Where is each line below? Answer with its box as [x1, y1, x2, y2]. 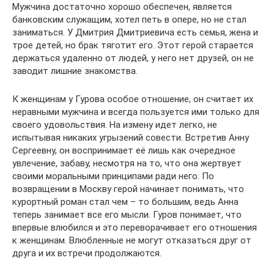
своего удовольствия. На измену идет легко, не [12, 119, 217, 130]
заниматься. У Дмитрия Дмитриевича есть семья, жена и [12, 26, 258, 38]
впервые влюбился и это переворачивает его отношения [12, 221, 257, 233]
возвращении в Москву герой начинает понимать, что [12, 183, 244, 194]
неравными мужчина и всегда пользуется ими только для [12, 106, 259, 117]
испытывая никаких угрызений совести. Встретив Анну [12, 131, 249, 143]
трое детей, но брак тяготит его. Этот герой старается [12, 39, 253, 51]
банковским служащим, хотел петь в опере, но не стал [12, 13, 246, 25]
